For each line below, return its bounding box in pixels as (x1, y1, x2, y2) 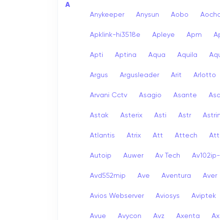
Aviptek (192, 192, 216, 199)
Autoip (90, 152, 111, 159)
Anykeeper (90, 11, 124, 18)
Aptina (115, 51, 137, 58)
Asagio (139, 91, 162, 99)
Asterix (120, 111, 142, 119)
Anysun (136, 11, 159, 18)
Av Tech (155, 152, 180, 159)
